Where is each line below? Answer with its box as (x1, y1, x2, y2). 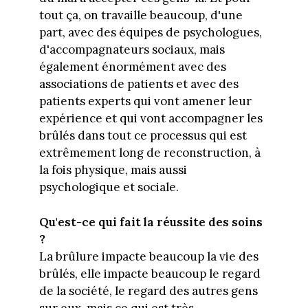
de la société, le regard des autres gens (38, 283, 258, 298)
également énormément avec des (38, 59, 226, 75)
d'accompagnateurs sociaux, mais (38, 42, 225, 58)
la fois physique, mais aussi (38, 162, 187, 178)
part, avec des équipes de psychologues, (38, 25, 262, 41)
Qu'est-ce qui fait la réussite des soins (38, 214, 263, 230)
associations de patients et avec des (38, 76, 239, 92)
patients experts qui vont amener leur (38, 93, 252, 109)
